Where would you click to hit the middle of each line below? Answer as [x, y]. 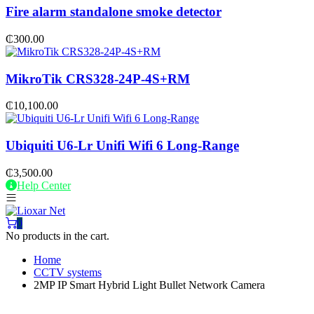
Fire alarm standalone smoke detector [114, 12]
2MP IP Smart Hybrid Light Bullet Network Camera [149, 285]
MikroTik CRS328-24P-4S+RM [98, 78]
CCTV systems [68, 272]
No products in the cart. [57, 235]
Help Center [44, 185]
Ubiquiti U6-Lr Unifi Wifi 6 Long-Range [122, 146]
